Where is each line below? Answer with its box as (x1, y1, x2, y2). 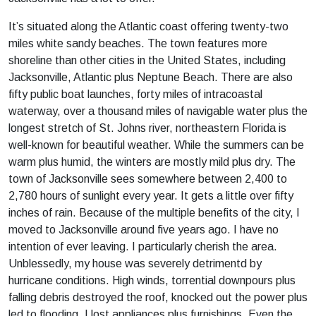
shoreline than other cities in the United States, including (8, 54, 286, 66)
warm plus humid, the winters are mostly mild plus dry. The (8, 156, 296, 168)
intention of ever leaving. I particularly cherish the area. (8, 241, 277, 253)
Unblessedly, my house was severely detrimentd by (8, 257, 262, 269)
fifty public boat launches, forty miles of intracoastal (8, 88, 262, 100)
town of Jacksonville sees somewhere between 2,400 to (8, 173, 287, 185)
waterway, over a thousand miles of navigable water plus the (8, 105, 308, 117)
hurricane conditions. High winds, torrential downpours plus (8, 274, 296, 286)
